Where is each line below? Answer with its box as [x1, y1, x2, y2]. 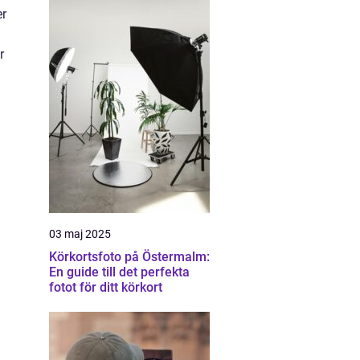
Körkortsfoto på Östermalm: [49, 249, 210, 264]
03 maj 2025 [49, 227, 111, 240]
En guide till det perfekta [49, 264, 190, 280]
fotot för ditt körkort [49, 280, 162, 295]
